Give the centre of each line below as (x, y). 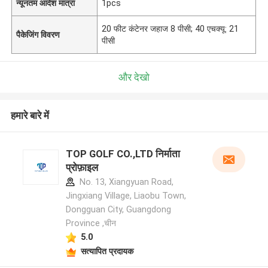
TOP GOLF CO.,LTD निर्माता (123, 154)
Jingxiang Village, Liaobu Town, (126, 196)
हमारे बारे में (30, 116)
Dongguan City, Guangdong (118, 210)
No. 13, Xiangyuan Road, (125, 182)
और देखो (134, 77)
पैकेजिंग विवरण (38, 34)
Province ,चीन (91, 223)
